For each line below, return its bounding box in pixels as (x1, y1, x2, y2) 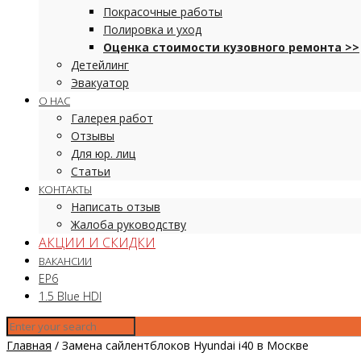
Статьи (71, 164, 110, 179)
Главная (6, 338, 52, 353)
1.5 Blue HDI (39, 288, 102, 304)
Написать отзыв (71, 199, 160, 214)
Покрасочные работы (103, 4, 222, 19)
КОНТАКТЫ (39, 182, 92, 197)
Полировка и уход (103, 22, 201, 37)
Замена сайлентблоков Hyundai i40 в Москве (62, 338, 309, 353)
